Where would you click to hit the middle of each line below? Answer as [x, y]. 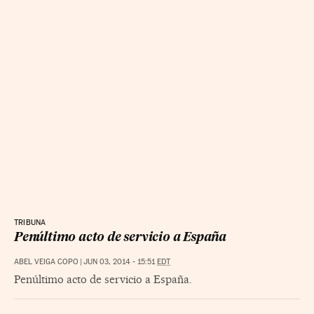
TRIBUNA [30, 222]
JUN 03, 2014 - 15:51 [120, 261]
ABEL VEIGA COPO [46, 261]
